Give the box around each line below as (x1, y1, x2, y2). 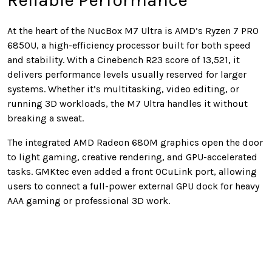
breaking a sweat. (7, 112, 84, 124)
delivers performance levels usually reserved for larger (7, 69, 246, 81)
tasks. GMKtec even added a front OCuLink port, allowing (7, 166, 257, 178)
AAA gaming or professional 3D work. (7, 195, 170, 207)
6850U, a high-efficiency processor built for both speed (7, 39, 251, 52)
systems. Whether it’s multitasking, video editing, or (7, 83, 239, 95)
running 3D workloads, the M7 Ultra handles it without (7, 98, 248, 110)
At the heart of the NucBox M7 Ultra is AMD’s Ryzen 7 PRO (7, 25, 259, 37)
